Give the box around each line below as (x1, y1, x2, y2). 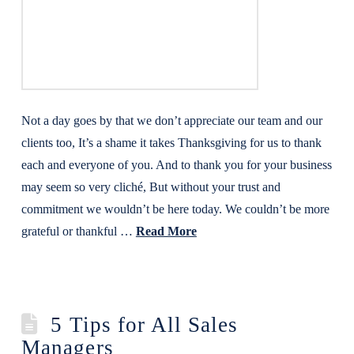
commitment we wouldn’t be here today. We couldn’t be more (21, 202, 330, 216)
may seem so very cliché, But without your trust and (21, 180, 281, 194)
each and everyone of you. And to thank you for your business (21, 158, 332, 171)
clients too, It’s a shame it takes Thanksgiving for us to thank (21, 136, 322, 149)
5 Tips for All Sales (51, 313, 239, 337)
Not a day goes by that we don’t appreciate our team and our (21, 114, 322, 127)
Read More (135, 224, 197, 238)
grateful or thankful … (21, 224, 136, 238)
